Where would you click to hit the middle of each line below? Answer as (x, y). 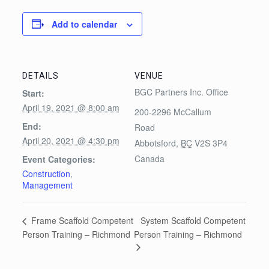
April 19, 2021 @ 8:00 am (71, 107)
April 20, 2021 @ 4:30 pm (71, 140)
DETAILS (40, 75)
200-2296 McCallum (173, 111)
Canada (150, 158)
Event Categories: (59, 159)
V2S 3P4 (211, 143)
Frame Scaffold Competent (81, 221)
